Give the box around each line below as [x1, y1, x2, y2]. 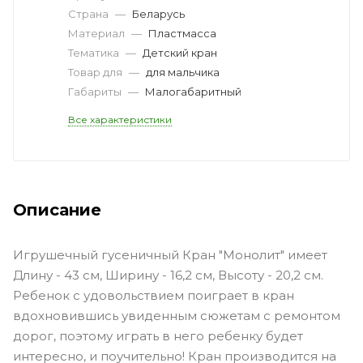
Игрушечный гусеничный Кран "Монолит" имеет [13, 246, 327, 263]
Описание [13, 199, 101, 220]
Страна [68, 6, 111, 20]
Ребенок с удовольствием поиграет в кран [13, 287, 294, 303]
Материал [68, 26, 127, 40]
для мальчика [146, 65, 220, 79]
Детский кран [143, 45, 217, 59]
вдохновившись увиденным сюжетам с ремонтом [13, 307, 340, 323]
